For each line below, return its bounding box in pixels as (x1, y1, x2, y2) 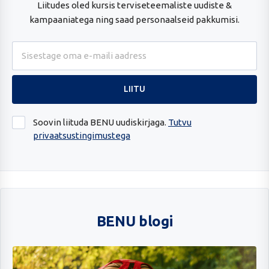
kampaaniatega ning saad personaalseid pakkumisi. (29, 14, 240, 25)
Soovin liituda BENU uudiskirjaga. (33, 116, 168, 127)
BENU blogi (96, 213, 173, 229)
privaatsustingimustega (33, 130, 130, 141)
